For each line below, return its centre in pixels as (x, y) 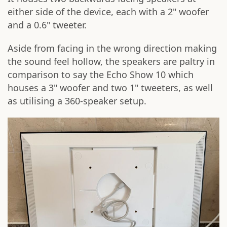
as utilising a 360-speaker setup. (77, 101)
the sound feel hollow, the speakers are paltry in (111, 62)
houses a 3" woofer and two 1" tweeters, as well (110, 88)
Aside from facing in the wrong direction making (112, 48)
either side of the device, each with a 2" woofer (108, 12)
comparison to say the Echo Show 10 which (101, 75)
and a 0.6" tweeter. (47, 25)
